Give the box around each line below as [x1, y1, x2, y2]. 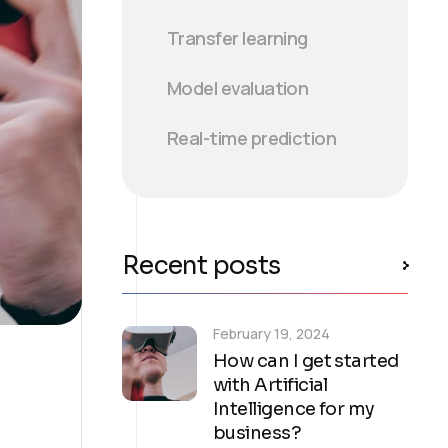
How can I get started [213, 349, 399, 372]
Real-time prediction [167, 125, 337, 150]
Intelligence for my [213, 397, 375, 420]
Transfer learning [167, 25, 308, 50]
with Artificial [213, 373, 328, 396]
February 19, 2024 [213, 323, 330, 343]
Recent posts [122, 249, 280, 281]
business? [213, 421, 302, 444]
